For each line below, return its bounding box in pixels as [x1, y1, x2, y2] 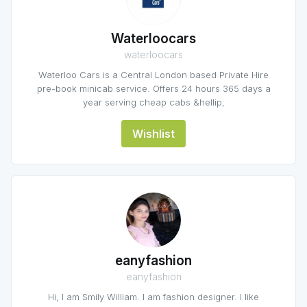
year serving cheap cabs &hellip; [82, 97, 225, 108]
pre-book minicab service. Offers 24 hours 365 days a [36, 83, 271, 94]
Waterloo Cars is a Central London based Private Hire [38, 69, 269, 80]
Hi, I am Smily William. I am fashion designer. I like [48, 291, 259, 302]
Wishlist [132, 127, 175, 140]
